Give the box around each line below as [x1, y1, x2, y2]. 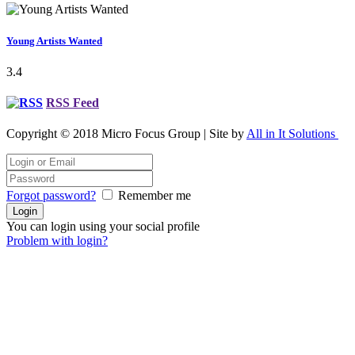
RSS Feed [46, 95, 99, 109]
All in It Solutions [246, 127, 338, 141]
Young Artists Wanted [6, 34, 102, 47]
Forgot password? [6, 189, 96, 203]
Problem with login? [6, 234, 108, 248]
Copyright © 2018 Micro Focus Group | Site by [6, 127, 246, 141]
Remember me [118, 189, 191, 203]
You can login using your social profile [6, 219, 200, 234]
